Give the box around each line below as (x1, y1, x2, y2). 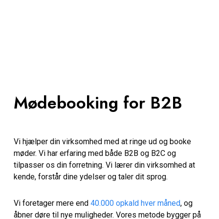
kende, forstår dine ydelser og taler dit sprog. (14, 172, 168, 181)
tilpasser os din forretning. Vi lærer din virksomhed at (14, 160, 195, 170)
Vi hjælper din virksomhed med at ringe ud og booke (14, 137, 191, 146)
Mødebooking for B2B (14, 91, 182, 115)
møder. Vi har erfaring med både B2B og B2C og (14, 149, 176, 158)
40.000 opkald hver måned (90, 198, 180, 208)
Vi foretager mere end (14, 198, 90, 208)
